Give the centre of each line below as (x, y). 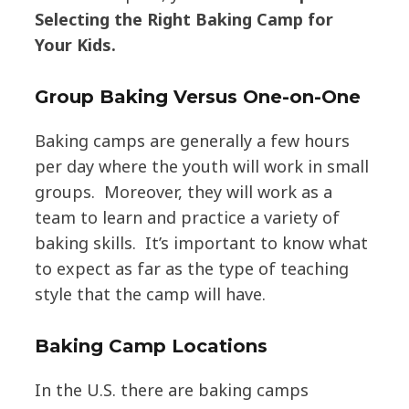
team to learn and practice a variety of (187, 218)
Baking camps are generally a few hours (192, 141)
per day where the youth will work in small (201, 167)
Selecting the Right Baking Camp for (184, 20)
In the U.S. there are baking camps (171, 389)
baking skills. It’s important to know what (201, 243)
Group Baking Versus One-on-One (197, 97)
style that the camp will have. (150, 294)
